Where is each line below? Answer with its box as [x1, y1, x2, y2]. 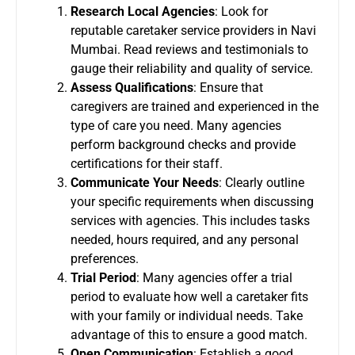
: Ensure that [193, 79, 263, 95]
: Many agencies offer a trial [136, 269, 292, 285]
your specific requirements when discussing [71, 193, 314, 209]
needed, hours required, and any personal [71, 231, 299, 247]
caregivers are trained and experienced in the [71, 98, 319, 114]
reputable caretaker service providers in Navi [71, 22, 316, 38]
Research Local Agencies [71, 3, 215, 19]
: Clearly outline [219, 174, 304, 190]
